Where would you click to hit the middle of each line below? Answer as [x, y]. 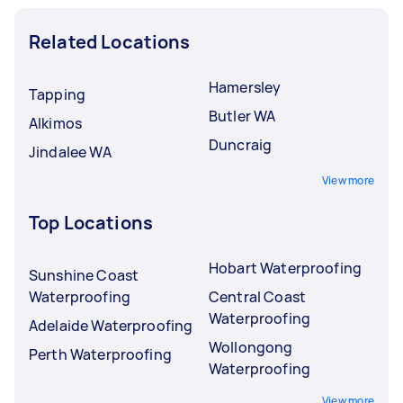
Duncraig [241, 144]
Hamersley [245, 87]
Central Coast [257, 296]
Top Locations [91, 222]
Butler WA [242, 116]
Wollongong [251, 347]
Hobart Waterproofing [285, 268]
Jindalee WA [70, 152]
